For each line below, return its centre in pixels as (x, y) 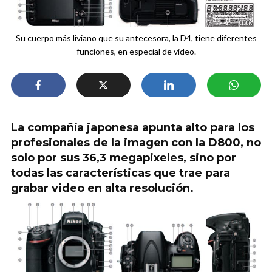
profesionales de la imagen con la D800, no (136, 142)
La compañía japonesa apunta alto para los (133, 127)
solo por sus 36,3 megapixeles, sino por (124, 158)
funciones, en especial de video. (136, 51)
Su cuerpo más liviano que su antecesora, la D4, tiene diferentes (136, 38)
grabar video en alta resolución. (102, 188)
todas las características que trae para (121, 173)
